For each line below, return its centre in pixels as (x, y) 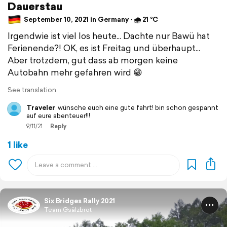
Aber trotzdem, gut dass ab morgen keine (93, 60)
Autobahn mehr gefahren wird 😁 (75, 72)
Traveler (41, 107)
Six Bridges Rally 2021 (80, 201)
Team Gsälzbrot (68, 209)
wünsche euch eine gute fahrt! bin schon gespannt (138, 107)
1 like (18, 144)
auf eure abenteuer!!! (58, 116)
